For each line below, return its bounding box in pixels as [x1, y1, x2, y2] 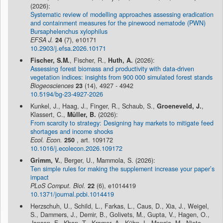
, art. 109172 [75, 135, 113, 145]
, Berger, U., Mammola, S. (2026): [60, 156, 155, 165]
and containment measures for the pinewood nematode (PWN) [30, 18, 206, 28]
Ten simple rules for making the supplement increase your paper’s [30, 164, 215, 174]
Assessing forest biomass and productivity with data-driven [30, 64, 194, 74]
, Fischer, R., [70, 56, 108, 65]
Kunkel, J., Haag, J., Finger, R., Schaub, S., [30, 102, 157, 111]
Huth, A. [108, 56, 133, 65]
